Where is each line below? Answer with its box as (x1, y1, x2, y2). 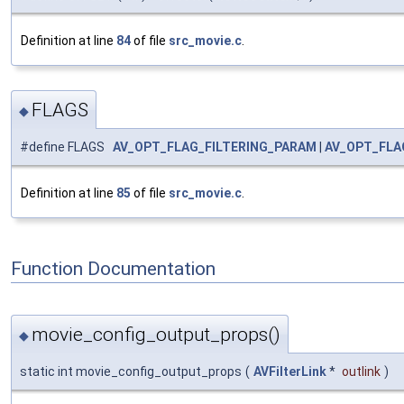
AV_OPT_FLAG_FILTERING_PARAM (113, 140, 317, 155)
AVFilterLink (253, 363, 326, 379)
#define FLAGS (20, 140, 113, 155)
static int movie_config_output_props (20, 363, 242, 379)
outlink (342, 363, 381, 379)
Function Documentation (11, 257, 216, 280)
